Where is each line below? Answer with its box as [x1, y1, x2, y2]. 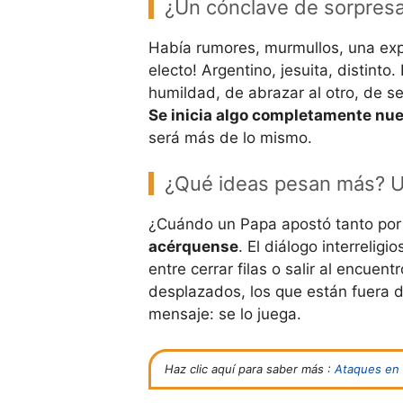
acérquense [148, 237, 238, 256]
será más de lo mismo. [148, 128, 312, 147]
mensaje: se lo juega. [148, 305, 301, 324]
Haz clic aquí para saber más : [164, 361, 335, 376]
